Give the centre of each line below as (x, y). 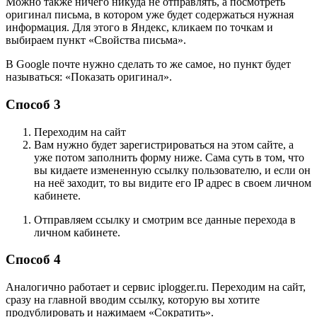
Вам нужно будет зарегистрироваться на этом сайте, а (164, 144)
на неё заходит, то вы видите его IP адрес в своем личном (173, 183)
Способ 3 (33, 105)
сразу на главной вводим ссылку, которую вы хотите (133, 300)
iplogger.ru (182, 287)
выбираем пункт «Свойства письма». (96, 40)
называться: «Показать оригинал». (89, 77)
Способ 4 (33, 260)
